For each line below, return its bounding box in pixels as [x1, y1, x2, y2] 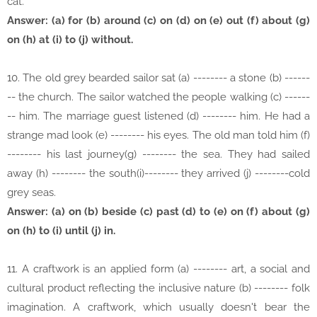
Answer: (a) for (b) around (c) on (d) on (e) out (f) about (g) [7, 14, 310, 28]
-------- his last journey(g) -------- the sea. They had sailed [7, 148, 310, 161]
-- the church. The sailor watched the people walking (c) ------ [7, 91, 310, 104]
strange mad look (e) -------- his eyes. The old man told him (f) [7, 129, 310, 142]
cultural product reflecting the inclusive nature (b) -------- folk [7, 282, 310, 295]
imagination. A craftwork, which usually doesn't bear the [7, 301, 310, 314]
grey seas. [7, 186, 56, 200]
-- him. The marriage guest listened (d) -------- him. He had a [7, 110, 310, 123]
